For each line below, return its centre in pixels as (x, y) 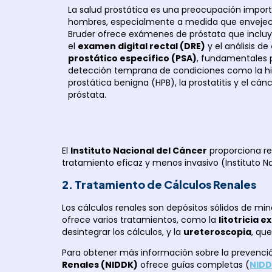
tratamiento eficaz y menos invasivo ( (144, 162)
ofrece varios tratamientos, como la (140, 219)
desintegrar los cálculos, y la (123, 232)
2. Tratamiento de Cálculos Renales (159, 184)
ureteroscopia (217, 232)
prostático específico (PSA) (132, 59)
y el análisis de (238, 46)
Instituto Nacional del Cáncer (139, 150)
